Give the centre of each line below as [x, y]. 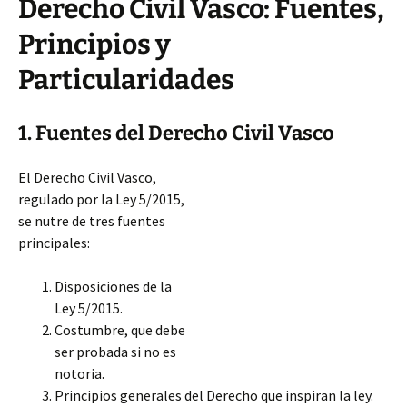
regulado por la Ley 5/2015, [101, 199]
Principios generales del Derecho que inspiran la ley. [214, 395]
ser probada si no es [115, 352]
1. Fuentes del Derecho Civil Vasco [176, 133]
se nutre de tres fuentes [92, 221]
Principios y [94, 45]
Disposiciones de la [113, 286]
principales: [54, 243]
